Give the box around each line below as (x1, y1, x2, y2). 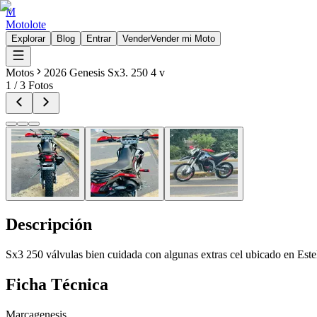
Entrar (86, 33, 111, 44)
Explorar (11, 33, 45, 44)
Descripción (6, 214, 92, 234)
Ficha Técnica (6, 275, 108, 294)
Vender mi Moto (151, 33, 215, 44)
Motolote (6, 18, 46, 30)
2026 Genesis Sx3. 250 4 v (44, 67, 165, 79)
